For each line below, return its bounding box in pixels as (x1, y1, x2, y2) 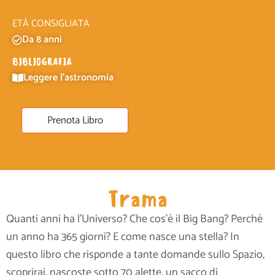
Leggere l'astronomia (23, 69, 114, 87)
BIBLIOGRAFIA (12, 56, 72, 68)
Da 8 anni (22, 31, 62, 48)
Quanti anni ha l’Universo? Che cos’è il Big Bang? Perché (6, 209, 263, 228)
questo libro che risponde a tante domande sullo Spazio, (6, 245, 265, 264)
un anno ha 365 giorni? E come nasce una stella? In (6, 227, 239, 246)
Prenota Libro (47, 112, 103, 129)
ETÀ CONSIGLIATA (12, 15, 90, 33)
